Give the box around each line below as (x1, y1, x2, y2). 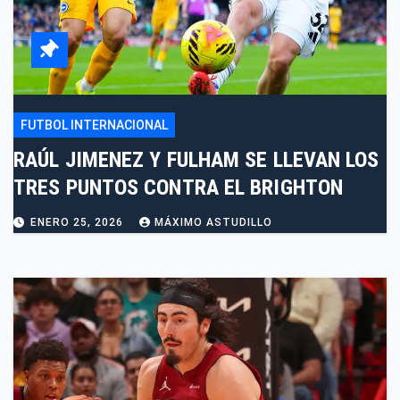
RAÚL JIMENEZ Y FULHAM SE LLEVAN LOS (13, 147, 379, 173)
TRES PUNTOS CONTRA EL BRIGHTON (13, 175, 343, 201)
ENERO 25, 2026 (30, 216, 127, 229)
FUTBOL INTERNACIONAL (21, 118, 168, 133)
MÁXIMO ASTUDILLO (154, 216, 272, 229)
